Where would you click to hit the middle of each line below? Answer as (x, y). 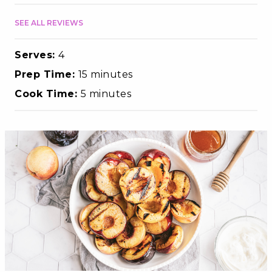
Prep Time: (46, 74)
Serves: (36, 55)
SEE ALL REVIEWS (49, 22)
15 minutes (105, 74)
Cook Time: (48, 93)
